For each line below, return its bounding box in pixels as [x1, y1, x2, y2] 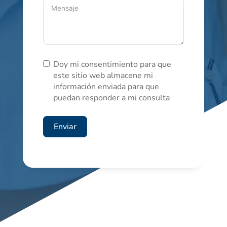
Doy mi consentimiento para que [53, 58, 171, 70]
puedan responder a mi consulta [53, 92, 170, 103]
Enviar [53, 121, 77, 132]
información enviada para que [53, 81, 159, 92]
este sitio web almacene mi [53, 69, 153, 81]
